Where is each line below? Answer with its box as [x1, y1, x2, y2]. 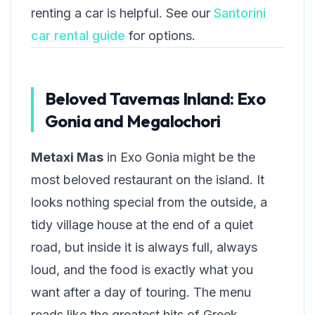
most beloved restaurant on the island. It [31, 172, 264, 187]
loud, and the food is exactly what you [31, 262, 253, 277]
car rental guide [31, 28, 125, 43]
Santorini [214, 6, 266, 20]
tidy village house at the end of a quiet [31, 217, 253, 232]
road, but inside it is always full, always [31, 240, 257, 255]
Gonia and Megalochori [45, 110, 221, 131]
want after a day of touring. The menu [31, 285, 251, 300]
